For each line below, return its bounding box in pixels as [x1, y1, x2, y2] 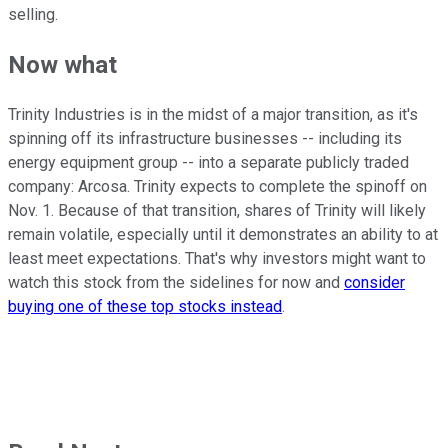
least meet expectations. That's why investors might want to [8, 249, 426, 269]
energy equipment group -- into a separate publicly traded [8, 153, 409, 173]
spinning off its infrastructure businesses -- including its [8, 129, 402, 149]
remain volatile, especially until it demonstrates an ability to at [8, 225, 438, 245]
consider [344, 273, 405, 293]
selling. [8, 5, 58, 25]
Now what [8, 51, 117, 80]
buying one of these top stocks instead [8, 297, 282, 317]
